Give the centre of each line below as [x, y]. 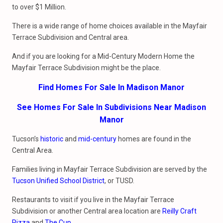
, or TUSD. [119, 181]
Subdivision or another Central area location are [87, 211]
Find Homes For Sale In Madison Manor [111, 87]
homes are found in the [154, 139]
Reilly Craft [179, 211]
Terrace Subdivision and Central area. [70, 37]
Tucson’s [26, 139]
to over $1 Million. [39, 7]
